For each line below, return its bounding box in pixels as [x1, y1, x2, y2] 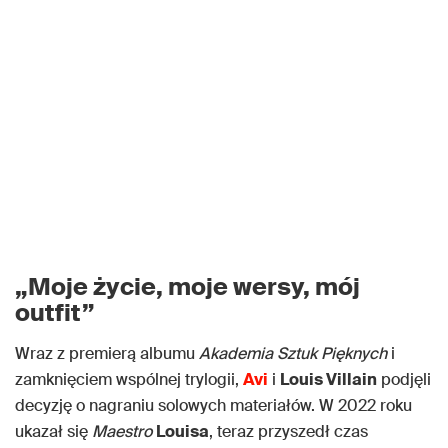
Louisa [156, 421, 209, 443]
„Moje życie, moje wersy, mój [15, 271, 360, 303]
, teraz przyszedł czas [209, 421, 368, 443]
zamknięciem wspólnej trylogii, [15, 369, 243, 391]
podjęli [377, 369, 431, 391]
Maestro [92, 421, 152, 443]
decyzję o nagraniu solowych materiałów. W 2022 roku [15, 395, 412, 417]
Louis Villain [280, 369, 377, 391]
